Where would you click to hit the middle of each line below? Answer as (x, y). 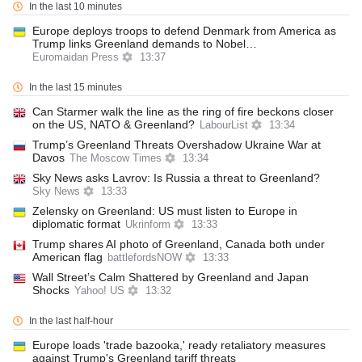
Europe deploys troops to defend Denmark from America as (184, 31)
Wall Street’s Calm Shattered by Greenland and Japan (170, 277)
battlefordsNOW (145, 258)
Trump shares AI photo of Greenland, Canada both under (179, 244)
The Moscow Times (116, 158)
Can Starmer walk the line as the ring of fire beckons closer (183, 112)
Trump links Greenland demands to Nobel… (145, 44)
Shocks (51, 290)
